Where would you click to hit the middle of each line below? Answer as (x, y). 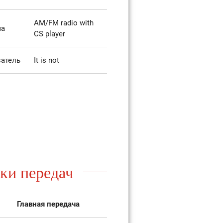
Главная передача (48, 204)
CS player (49, 34)
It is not (46, 60)
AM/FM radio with (63, 23)
